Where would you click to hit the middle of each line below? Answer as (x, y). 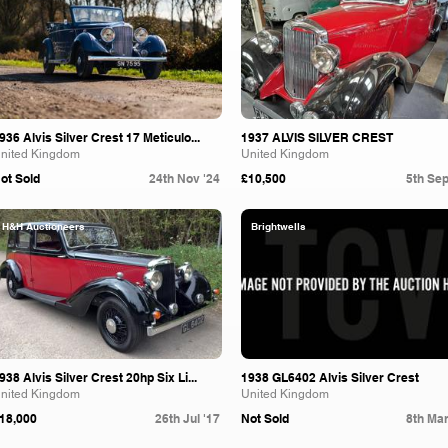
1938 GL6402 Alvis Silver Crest (330, 377)
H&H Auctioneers (43, 226)
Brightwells (278, 226)
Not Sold (265, 418)
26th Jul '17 (187, 418)
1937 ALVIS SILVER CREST (317, 137)
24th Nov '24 (184, 178)
